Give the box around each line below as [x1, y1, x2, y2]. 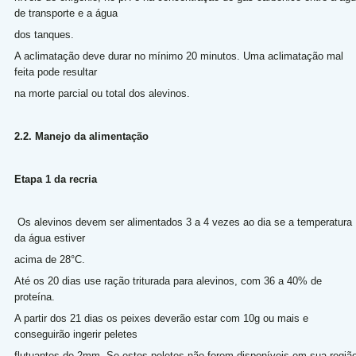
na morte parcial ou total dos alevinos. [14, 87, 203, 99]
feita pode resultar [14, 66, 100, 78]
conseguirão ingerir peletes [14, 328, 141, 340]
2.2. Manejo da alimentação [14, 130, 152, 142]
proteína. [14, 291, 61, 303]
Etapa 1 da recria [14, 173, 97, 185]
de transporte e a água [14, 7, 121, 19]
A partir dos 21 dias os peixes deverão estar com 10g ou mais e [14, 312, 308, 324]
